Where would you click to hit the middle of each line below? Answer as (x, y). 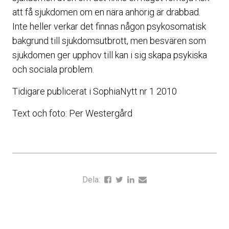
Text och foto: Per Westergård (72, 113)
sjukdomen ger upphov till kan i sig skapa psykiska (110, 55)
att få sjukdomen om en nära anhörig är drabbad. (106, 12)
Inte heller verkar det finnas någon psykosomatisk (109, 26)
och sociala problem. (53, 69)
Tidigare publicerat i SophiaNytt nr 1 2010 (95, 91)
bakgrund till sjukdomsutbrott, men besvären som (109, 41)
